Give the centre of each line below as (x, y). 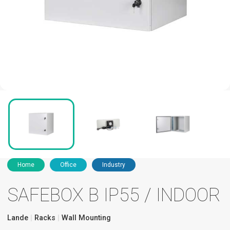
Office (68, 165)
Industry (114, 165)
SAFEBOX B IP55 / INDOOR (114, 195)
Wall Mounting (85, 218)
